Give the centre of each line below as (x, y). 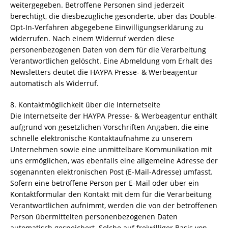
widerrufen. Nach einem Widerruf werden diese (92, 38)
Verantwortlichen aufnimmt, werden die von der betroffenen (114, 205)
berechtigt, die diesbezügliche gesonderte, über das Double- (113, 16)
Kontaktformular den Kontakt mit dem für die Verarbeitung (111, 194)
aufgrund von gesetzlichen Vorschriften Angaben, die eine (109, 127)
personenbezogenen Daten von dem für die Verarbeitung (108, 50)
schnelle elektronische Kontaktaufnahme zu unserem (101, 138)
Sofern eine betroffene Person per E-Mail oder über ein (105, 183)
